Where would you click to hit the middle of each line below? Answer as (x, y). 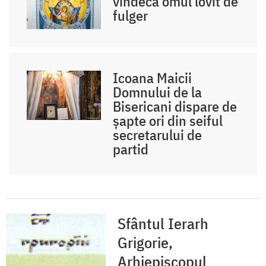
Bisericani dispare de (175, 106)
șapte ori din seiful (168, 120)
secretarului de (158, 134)
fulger (131, 15)
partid (131, 149)
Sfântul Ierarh (163, 223)
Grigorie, (145, 242)
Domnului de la (158, 92)
